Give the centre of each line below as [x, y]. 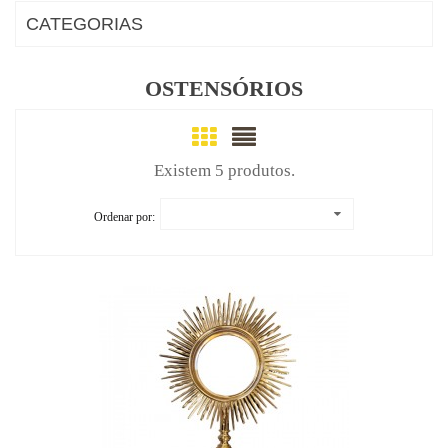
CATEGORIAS [84, 24]
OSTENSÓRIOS [224, 88]
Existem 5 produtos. [224, 170]
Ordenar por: [124, 216]
